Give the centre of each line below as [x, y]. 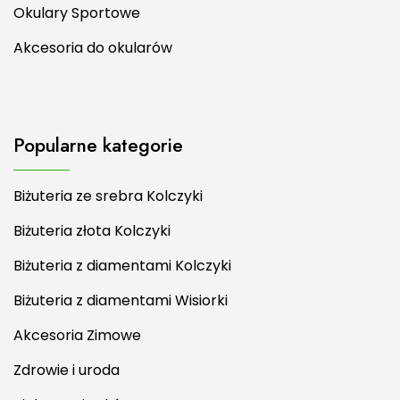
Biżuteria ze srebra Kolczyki [108, 196]
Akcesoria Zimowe [77, 335]
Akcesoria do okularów [93, 47]
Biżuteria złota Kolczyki [92, 230]
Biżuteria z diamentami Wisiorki [121, 300]
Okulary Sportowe [77, 12]
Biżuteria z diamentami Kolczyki [122, 265]
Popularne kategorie [98, 145]
